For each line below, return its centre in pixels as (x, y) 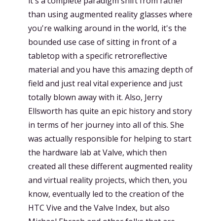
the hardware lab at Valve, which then (97, 152)
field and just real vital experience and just (105, 83)
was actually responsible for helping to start (110, 139)
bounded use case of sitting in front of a (102, 42)
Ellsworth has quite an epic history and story (110, 111)
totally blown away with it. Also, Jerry (95, 97)
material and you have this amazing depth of (110, 70)
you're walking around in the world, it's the (107, 28)
